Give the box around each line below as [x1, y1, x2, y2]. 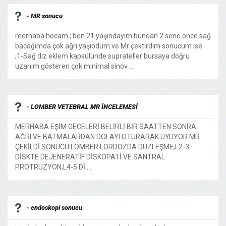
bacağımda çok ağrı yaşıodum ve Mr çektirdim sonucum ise [15, 42, 202, 50]
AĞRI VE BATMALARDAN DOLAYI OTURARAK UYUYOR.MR [15, 133, 200, 141]
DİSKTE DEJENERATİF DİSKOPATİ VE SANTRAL [15, 153, 165, 161]
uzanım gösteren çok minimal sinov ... [15, 62, 134, 70]
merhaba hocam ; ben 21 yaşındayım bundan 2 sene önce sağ [15, 32, 211, 40]
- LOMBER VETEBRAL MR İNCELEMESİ [26, 103, 138, 110]
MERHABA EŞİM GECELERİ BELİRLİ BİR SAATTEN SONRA [15, 123, 196, 131]
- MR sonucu [26, 12, 63, 20]
